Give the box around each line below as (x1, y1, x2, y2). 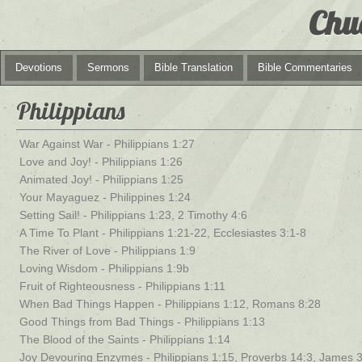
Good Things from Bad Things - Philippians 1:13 (19, 315, 265, 328)
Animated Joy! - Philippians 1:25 (19, 173, 183, 186)
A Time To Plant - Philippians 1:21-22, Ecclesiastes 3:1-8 (19, 226, 306, 239)
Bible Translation (154, 61, 233, 74)
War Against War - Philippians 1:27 (19, 137, 195, 150)
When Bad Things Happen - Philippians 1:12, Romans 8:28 (19, 297, 321, 310)
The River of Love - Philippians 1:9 (19, 244, 196, 257)
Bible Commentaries (258, 61, 352, 74)
